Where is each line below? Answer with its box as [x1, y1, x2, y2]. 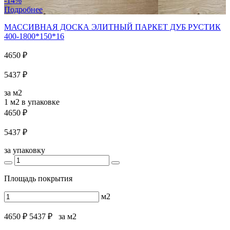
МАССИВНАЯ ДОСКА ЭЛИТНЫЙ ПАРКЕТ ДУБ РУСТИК [4, 22, 221, 31]
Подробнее [4, 5, 43, 14]
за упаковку [4, 145, 45, 155]
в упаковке [20, 97, 60, 106]
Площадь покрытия [4, 174, 72, 183]
